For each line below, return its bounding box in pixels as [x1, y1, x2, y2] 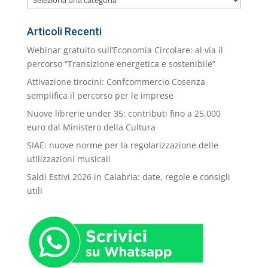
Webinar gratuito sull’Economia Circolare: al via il [26, 44, 223, 56]
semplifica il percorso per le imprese [26, 90, 173, 102]
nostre [26, 6, 52, 18]
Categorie [26, 20, 65, 32]
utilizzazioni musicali [26, 153, 111, 165]
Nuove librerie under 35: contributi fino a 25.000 [26, 108, 221, 120]
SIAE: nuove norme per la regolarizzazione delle [26, 139, 218, 151]
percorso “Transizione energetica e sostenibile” [26, 58, 215, 70]
